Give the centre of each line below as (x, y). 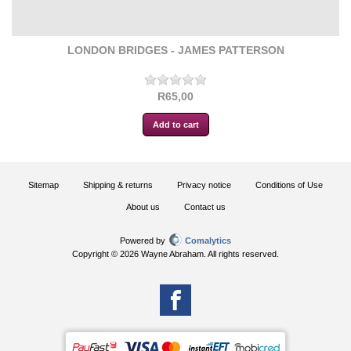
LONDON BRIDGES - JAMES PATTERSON (175, 50)
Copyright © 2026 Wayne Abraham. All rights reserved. (175, 253)
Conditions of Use (289, 185)
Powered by (144, 240)
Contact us (204, 206)
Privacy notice (204, 185)
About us (143, 206)
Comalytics (208, 240)
